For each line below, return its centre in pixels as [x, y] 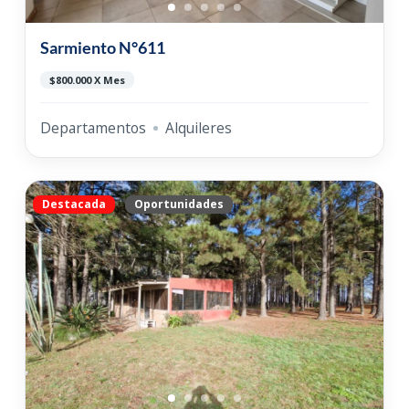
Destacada [73, 204]
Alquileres [198, 128]
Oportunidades [178, 204]
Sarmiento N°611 [102, 48]
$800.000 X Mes [87, 80]
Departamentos [93, 128]
